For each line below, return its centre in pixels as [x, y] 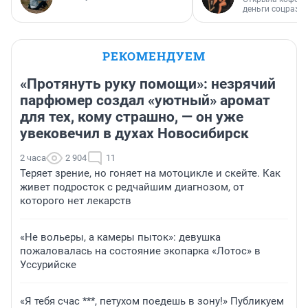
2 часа [33, 158]
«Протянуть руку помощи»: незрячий [148, 84]
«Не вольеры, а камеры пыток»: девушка [120, 238]
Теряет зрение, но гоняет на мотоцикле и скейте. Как [150, 174]
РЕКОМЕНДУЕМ [154, 56]
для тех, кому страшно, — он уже [132, 117]
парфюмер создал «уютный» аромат [145, 101]
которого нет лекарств [76, 201]
